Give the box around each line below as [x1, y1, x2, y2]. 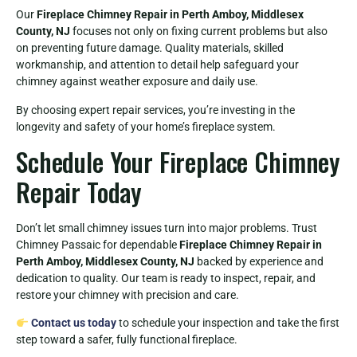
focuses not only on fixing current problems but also [70, 25, 328, 38]
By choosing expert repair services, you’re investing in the [16, 103, 295, 116]
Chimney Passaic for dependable [16, 238, 179, 252]
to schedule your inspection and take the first [116, 316, 339, 330]
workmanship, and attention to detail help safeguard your [16, 58, 299, 72]
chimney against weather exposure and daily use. [16, 75, 258, 88]
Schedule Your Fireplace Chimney [16, 143, 341, 181]
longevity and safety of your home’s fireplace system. [16, 120, 276, 133]
